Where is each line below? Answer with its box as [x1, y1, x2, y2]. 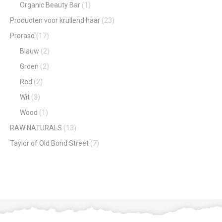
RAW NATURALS [10, 123, 62, 132]
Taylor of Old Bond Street [10, 139, 89, 147]
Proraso [10, 31, 35, 40]
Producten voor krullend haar [10, 16, 100, 24]
